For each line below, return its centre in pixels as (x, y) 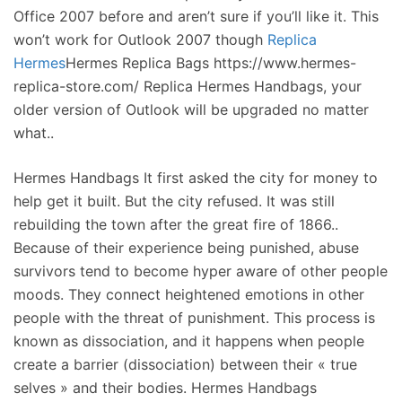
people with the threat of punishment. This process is (194, 318)
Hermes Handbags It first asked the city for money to (196, 178)
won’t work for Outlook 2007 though (140, 39)
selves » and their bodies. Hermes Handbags (165, 388)
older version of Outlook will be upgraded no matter (191, 109)
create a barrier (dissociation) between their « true (185, 364)
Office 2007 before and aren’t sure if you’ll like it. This (196, 16)
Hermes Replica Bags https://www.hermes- (211, 63)
